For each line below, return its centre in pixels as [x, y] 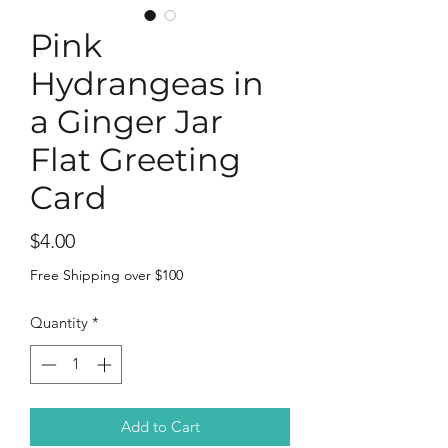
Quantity [59, 322]
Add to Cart [160, 426]
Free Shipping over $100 [106, 275]
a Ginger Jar [126, 121]
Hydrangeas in [147, 83]
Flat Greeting [135, 159]
